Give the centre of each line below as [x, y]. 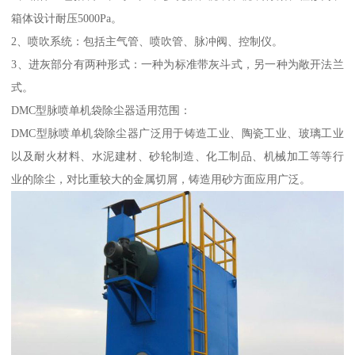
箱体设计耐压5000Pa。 [67, 19]
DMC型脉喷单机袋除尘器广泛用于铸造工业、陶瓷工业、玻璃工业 [177, 134]
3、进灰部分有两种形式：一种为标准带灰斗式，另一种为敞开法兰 [177, 65]
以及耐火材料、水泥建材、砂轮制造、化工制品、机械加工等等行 [177, 157]
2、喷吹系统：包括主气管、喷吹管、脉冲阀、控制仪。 [147, 42]
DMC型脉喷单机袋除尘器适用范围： [101, 111]
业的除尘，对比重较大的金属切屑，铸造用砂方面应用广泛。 [161, 179]
